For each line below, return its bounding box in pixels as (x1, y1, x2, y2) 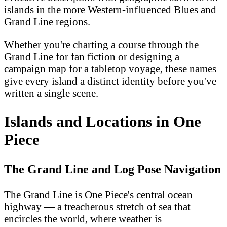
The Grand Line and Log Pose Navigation (4, 162, 221, 176)
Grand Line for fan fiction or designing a (4, 51, 179, 63)
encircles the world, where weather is (4, 213, 162, 225)
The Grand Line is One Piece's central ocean (4, 188, 193, 201)
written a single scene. (4, 87, 98, 99)
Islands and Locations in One (4, 112, 201, 131)
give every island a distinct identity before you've (4, 75, 216, 87)
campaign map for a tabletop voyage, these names (4, 63, 216, 75)
